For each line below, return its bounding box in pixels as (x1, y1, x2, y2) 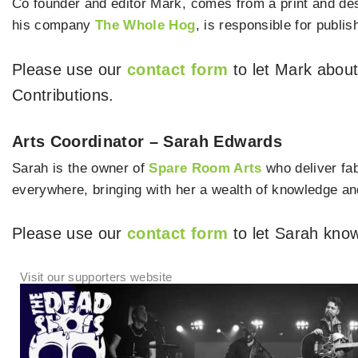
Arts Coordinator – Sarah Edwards (12, 132, 282, 150)
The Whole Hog (95, 18, 196, 34)
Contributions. (12, 86, 114, 104)
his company (12, 18, 96, 34)
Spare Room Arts (149, 160, 262, 176)
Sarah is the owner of (12, 160, 149, 176)
